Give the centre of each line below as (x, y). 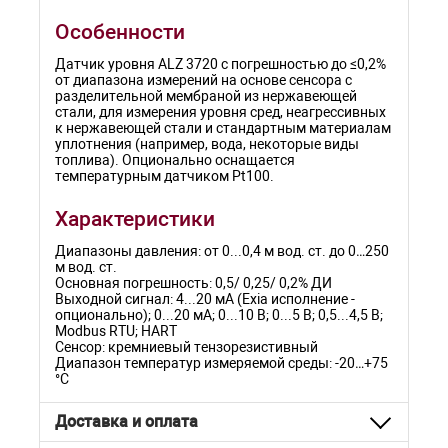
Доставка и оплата (126, 421)
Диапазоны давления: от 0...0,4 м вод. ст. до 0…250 (222, 251)
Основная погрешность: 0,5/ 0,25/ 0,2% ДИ (193, 283)
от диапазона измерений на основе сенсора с (203, 80)
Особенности (120, 31)
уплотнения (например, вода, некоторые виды (207, 144)
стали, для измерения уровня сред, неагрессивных (220, 112)
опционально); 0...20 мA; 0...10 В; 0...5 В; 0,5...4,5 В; (219, 315)
